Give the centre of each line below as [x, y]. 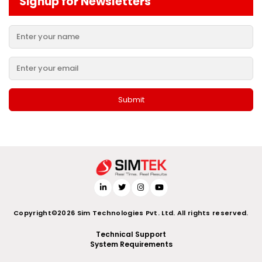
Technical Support [131, 234]
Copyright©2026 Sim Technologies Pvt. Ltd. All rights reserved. [131, 213]
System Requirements [131, 244]
